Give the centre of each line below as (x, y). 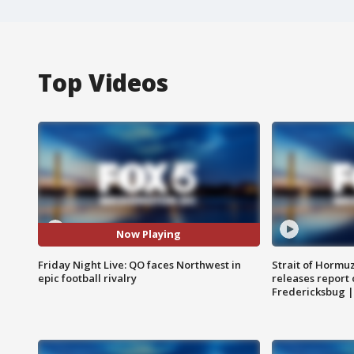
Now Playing (149, 234)
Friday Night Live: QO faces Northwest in (139, 264)
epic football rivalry (87, 278)
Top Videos (103, 82)
